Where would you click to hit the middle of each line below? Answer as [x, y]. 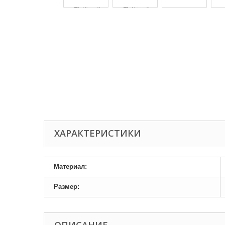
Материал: [70, 166]
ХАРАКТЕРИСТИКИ [98, 133]
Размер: [67, 187]
